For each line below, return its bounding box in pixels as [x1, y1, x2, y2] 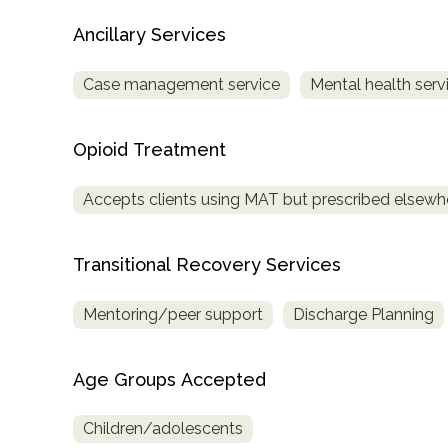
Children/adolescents [83, 419, 243, 439]
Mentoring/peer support [83, 304, 263, 324]
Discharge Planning [293, 304, 434, 324]
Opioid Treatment [73, 138, 226, 160]
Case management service [83, 74, 280, 94]
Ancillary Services [73, 23, 226, 45]
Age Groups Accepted [73, 368, 266, 390]
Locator [30, 36, 87, 55]
